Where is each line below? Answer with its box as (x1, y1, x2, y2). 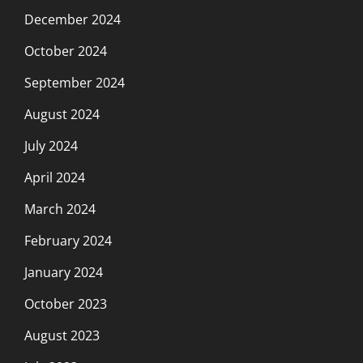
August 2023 (24, 326, 100, 344)
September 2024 (24, 73, 125, 92)
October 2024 (24, 41, 107, 60)
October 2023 (24, 294, 107, 313)
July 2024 (24, 136, 78, 155)
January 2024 (24, 263, 103, 281)
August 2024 (24, 105, 100, 123)
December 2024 (24, 10, 121, 28)
